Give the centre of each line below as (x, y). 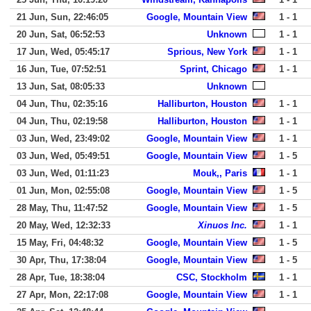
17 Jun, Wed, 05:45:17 (63, 52)
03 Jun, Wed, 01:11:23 (63, 173)
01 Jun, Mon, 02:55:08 (63, 191)
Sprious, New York (207, 52)
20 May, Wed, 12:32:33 (64, 225)
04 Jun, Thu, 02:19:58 (62, 121)
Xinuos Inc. (222, 225)
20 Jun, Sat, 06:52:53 (61, 34)
